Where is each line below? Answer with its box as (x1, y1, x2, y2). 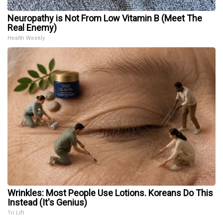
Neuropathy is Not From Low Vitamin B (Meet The (7, 13, 202, 24)
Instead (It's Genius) (7, 197, 87, 208)
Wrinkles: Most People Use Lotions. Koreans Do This (7, 188, 213, 199)
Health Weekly (7, 35, 45, 42)
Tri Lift (7, 210, 24, 217)
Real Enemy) (7, 22, 57, 33)
